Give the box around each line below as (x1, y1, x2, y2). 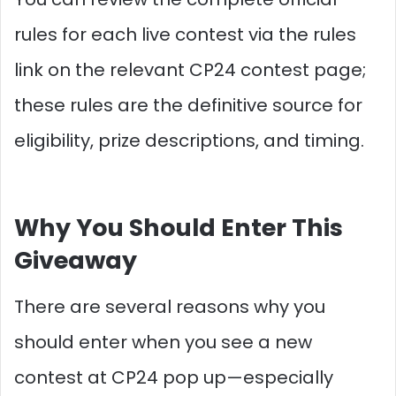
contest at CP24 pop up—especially (14, 364, 333, 390)
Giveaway (14, 244, 137, 277)
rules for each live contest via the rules (14, 22, 356, 47)
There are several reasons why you (14, 293, 325, 319)
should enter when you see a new (14, 329, 312, 354)
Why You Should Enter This (14, 211, 343, 244)
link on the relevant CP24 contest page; (14, 57, 366, 82)
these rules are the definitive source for (14, 93, 362, 118)
